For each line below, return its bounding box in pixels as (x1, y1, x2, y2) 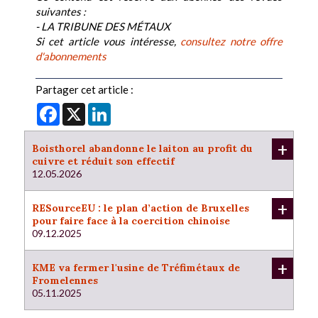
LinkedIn (111, 102, 150, 115)
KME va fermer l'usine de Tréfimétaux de (32, 261, 240, 274)
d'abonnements (35, 49, 106, 62)
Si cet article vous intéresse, (35, 34, 181, 48)
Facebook (60, 102, 106, 115)
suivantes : (35, 4, 86, 18)
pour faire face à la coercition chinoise (32, 214, 230, 227)
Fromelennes (32, 273, 98, 287)
